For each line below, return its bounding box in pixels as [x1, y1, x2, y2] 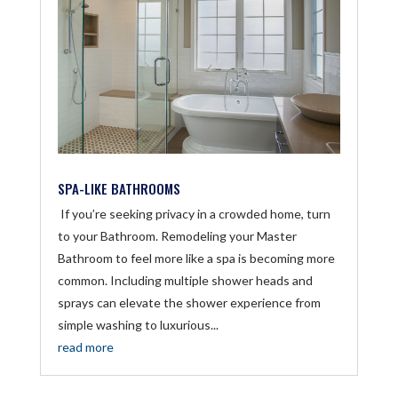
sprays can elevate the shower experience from [57, 294, 321, 310]
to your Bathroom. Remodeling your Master [57, 227, 297, 243]
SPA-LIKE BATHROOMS [57, 178, 180, 198]
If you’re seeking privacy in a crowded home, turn [57, 205, 330, 221]
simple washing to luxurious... [57, 316, 219, 332]
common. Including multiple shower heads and [57, 272, 313, 288]
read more [57, 338, 114, 354]
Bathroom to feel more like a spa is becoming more [57, 250, 335, 266]
